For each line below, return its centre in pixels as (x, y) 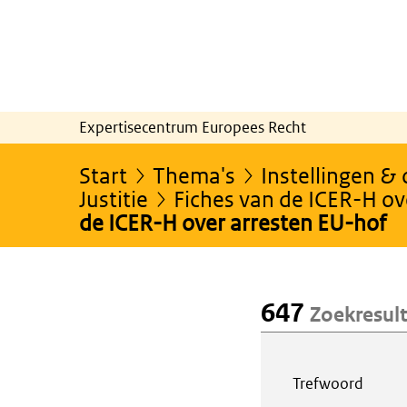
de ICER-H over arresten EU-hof (233, 222)
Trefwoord (328, 383)
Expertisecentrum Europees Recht (193, 127)
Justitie (114, 198)
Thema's (194, 174)
